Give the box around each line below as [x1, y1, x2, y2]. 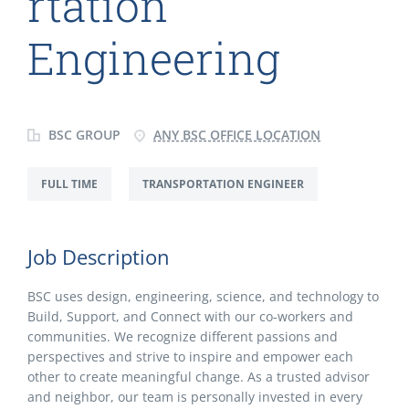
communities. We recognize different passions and [27, 328, 338, 345]
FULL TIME [41, 176, 98, 192]
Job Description [27, 243, 170, 270]
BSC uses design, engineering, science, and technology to [27, 288, 379, 305]
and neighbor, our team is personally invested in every [27, 388, 362, 405]
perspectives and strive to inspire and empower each [27, 348, 353, 365]
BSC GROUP [45, 126, 121, 143]
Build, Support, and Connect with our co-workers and [27, 308, 353, 325]
